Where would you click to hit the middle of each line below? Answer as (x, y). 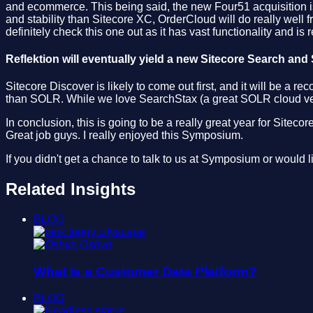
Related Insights (71, 189)
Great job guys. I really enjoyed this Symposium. (124, 136)
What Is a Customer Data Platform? (145, 271)
